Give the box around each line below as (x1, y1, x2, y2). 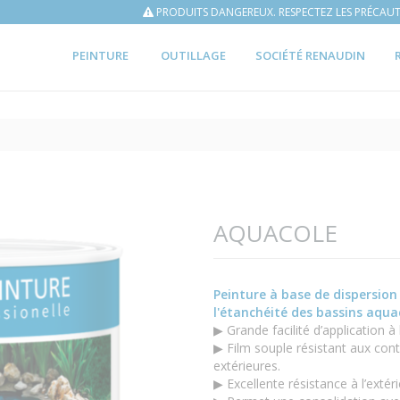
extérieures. (213, 357, 280, 374)
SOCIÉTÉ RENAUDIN (255, 47, 365, 63)
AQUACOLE (213, 217, 337, 249)
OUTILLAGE (161, 47, 226, 63)
